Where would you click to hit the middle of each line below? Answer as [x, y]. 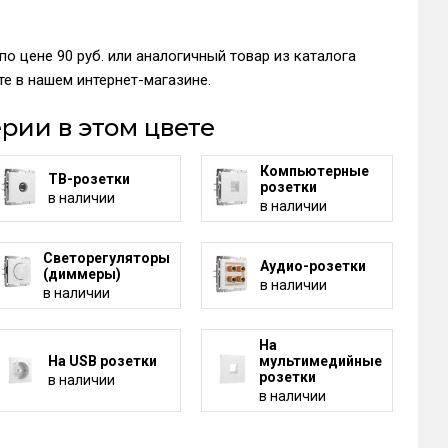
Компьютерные [314, 170]
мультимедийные [320, 360]
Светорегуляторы [106, 257]
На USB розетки [102, 360]
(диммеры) [81, 273]
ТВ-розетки [88, 178]
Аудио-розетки [312, 265]
